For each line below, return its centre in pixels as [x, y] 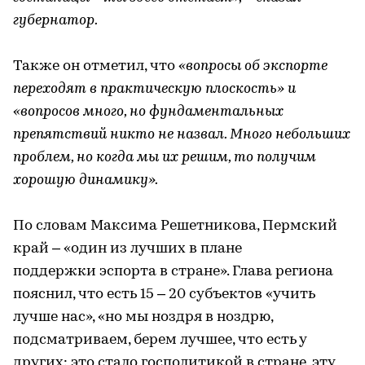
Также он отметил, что [96, 66]
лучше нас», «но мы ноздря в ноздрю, [143, 317]
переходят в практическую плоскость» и [154, 89]
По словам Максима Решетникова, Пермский [175, 226]
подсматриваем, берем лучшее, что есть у [160, 340]
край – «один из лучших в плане [128, 248]
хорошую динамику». [86, 180]
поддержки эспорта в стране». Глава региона [173, 271]
